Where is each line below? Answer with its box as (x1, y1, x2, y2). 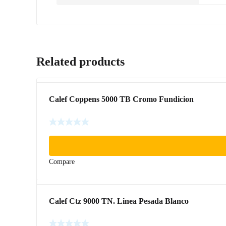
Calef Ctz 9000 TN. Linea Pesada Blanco (49, 196, 189, 205)
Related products (36, 54, 125, 68)
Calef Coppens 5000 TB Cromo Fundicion (49, 94, 194, 103)
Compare (49, 157, 75, 165)
